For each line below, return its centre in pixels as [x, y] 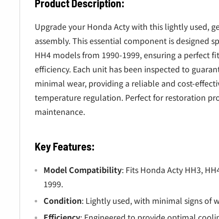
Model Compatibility [83, 170]
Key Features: [65, 146]
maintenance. [60, 112]
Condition [63, 201]
